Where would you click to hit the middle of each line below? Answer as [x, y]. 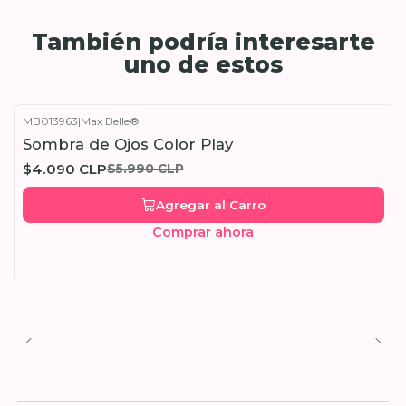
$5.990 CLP [145, 168]
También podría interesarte [203, 42]
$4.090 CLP [64, 169]
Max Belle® [110, 121]
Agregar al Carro [210, 204]
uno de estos [203, 64]
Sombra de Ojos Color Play [127, 144]
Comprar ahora [203, 232]
